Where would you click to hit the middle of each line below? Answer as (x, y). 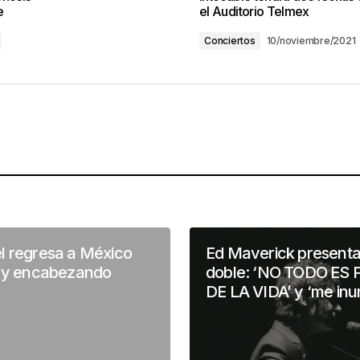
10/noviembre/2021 (311, 41)
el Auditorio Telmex (254, 11)
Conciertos (230, 41)
